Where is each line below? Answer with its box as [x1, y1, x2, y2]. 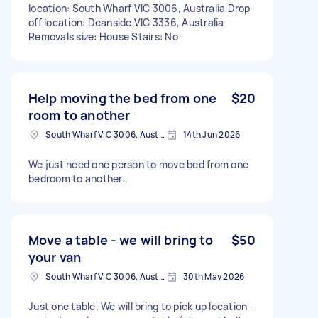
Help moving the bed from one [28, 89, 217, 106]
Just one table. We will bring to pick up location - [28, 299, 254, 313]
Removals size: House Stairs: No [28, 29, 178, 43]
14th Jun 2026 [183, 128, 241, 141]
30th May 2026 [183, 270, 245, 283]
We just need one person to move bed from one [28, 157, 248, 171]
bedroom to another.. [28, 171, 128, 185]
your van [28, 248, 82, 265]
